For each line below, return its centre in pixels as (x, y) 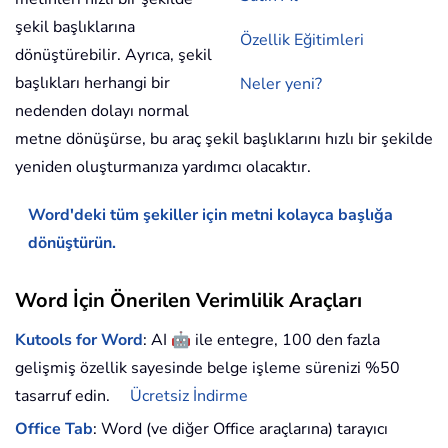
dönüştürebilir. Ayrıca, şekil (113, 55)
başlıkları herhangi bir (92, 83)
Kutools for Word (79, 340)
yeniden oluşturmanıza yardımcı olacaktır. (163, 167)
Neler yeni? (281, 84)
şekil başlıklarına (75, 27)
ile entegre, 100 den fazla (285, 340)
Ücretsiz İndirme (189, 396)
